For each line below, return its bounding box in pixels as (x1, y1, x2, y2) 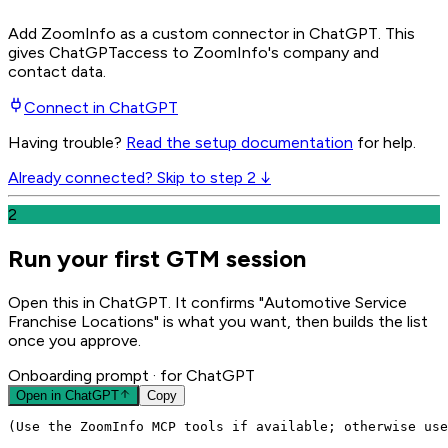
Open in (16, 387, 65, 403)
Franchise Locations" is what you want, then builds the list (8, 311, 428, 331)
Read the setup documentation (126, 132, 353, 152)
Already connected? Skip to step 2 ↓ (8, 167, 271, 187)
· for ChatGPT (149, 365, 255, 385)
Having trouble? (8, 132, 126, 152)
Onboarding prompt (8, 365, 149, 385)
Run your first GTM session (8, 243, 306, 273)
